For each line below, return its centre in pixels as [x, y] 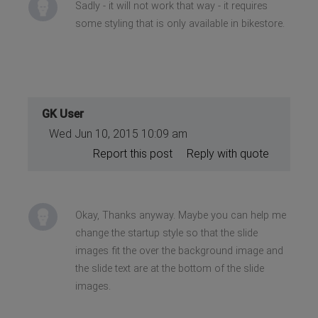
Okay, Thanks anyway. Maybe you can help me [180, 215]
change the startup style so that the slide [166, 233]
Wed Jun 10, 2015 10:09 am [119, 133]
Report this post [132, 153]
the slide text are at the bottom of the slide [169, 268]
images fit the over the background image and [179, 251]
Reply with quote [227, 153]
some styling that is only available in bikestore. [180, 23]
